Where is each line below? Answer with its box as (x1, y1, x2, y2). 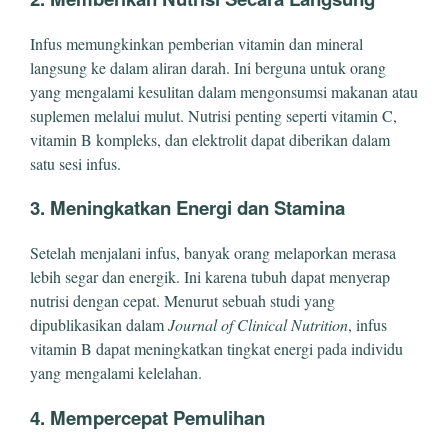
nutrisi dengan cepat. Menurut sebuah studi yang (30, 290, 335, 312)
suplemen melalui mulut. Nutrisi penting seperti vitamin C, (30, 104, 397, 126)
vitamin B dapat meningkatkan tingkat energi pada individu (30, 338, 403, 360)
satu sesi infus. (30, 152, 121, 174)
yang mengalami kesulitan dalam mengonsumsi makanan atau (30, 80, 418, 102)
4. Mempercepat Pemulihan (30, 403, 265, 431)
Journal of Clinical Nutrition (168, 314, 348, 336)
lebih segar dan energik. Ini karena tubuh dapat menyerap (30, 266, 390, 288)
